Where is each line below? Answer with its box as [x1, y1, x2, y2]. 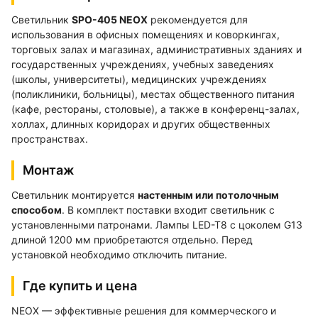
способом [11, 203, 62, 216]
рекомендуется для [148, 13, 248, 26]
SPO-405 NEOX [72, 13, 148, 26]
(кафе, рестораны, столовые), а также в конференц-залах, [11, 102, 300, 115]
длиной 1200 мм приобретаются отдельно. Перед [11, 233, 253, 246]
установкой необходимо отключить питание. [11, 248, 227, 261]
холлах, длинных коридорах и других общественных [11, 117, 270, 130]
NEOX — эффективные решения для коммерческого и [11, 304, 276, 317]
